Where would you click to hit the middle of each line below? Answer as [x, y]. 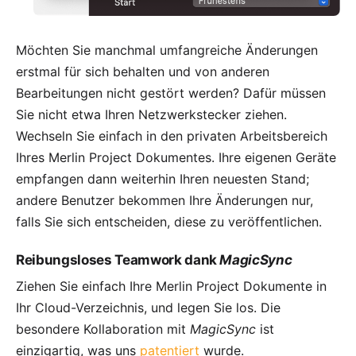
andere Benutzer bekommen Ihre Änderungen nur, [164, 201]
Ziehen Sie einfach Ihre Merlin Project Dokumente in [171, 286]
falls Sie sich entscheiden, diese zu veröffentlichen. [169, 222]
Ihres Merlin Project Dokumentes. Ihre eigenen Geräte [176, 158]
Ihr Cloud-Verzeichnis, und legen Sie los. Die [148, 308]
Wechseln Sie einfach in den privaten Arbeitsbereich [172, 136]
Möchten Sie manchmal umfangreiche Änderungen [167, 50]
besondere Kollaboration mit [103, 329]
